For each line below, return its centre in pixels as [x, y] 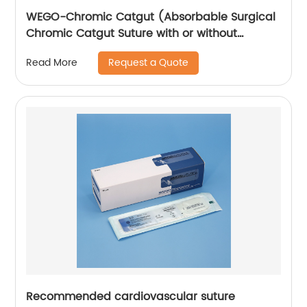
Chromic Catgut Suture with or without [132, 33]
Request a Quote [149, 62]
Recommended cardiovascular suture [131, 296]
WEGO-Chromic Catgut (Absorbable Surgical [151, 17]
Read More [52, 63]
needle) [48, 50]
